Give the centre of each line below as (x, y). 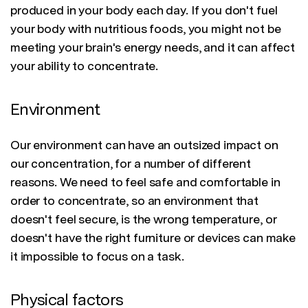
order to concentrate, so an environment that (135, 201)
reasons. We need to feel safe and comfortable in (145, 182)
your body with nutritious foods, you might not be (146, 29)
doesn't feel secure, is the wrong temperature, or (144, 219)
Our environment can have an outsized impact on (144, 145)
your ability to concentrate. (85, 66)
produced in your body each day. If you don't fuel (144, 10)
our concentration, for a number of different (131, 164)
